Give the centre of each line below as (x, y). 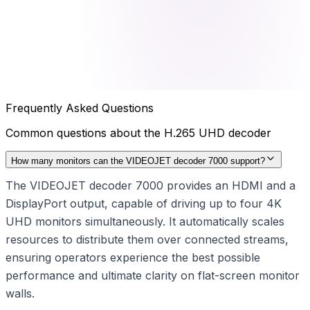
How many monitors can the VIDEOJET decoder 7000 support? (138, 161)
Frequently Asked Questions (80, 108)
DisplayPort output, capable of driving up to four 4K (144, 204)
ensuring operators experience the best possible (133, 258)
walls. (20, 294)
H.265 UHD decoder (218, 133)
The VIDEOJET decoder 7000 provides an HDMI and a (151, 186)
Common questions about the (85, 133)
